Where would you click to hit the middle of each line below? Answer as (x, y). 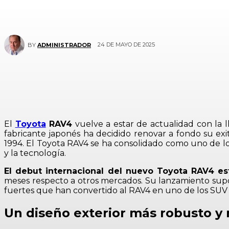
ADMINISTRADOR (64, 45)
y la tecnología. (35, 153)
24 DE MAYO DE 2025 (126, 45)
